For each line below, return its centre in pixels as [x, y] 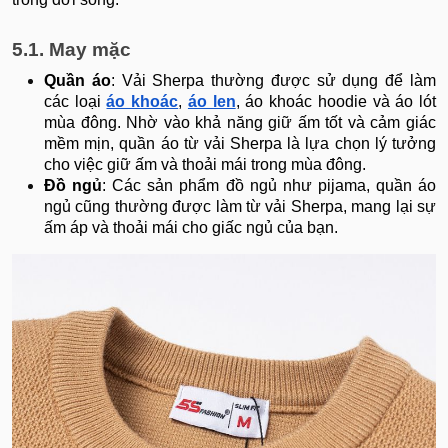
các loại [75, 102]
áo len [211, 102]
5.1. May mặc [71, 50]
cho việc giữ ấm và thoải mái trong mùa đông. [205, 165]
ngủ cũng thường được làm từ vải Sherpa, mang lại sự [240, 207]
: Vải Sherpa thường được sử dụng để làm [273, 81]
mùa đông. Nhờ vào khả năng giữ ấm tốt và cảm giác [240, 123]
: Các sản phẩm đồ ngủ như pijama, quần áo [269, 186]
